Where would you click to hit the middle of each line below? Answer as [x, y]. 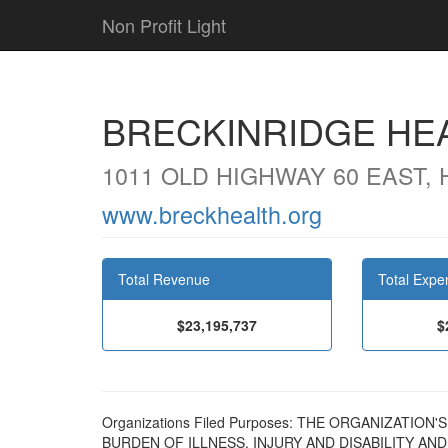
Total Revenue [164, 279]
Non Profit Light [164, 25]
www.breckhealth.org [212, 214]
